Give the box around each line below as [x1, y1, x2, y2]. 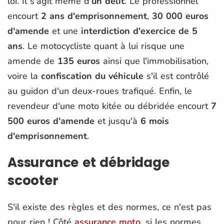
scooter [7, 171, 58, 189]
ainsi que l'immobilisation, [100, 54, 208, 67]
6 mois [137, 114, 169, 127]
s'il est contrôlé [143, 69, 209, 82]
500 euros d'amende [7, 114, 94, 127]
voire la [7, 69, 41, 82]
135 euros [57, 54, 100, 67]
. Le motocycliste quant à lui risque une [22, 39, 184, 52]
